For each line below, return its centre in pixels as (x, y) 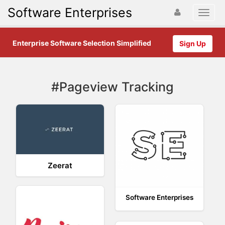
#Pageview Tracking (113, 87)
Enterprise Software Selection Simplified (82, 43)
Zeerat (60, 165)
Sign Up (193, 43)
